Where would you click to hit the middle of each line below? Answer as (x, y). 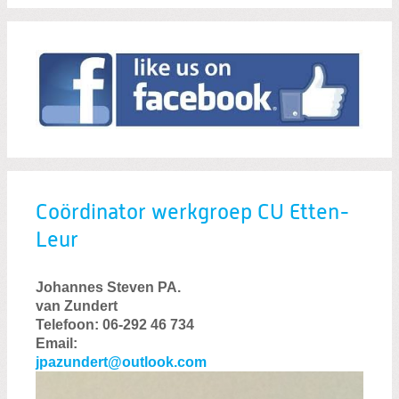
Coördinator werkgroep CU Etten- (193, 213)
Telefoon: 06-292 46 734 (115, 325)
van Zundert (77, 306)
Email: (57, 344)
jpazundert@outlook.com (121, 362)
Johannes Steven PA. (108, 288)
